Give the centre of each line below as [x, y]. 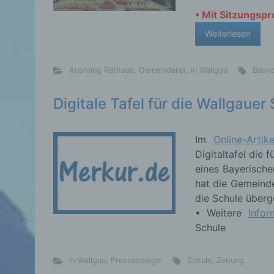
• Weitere [222, 213]
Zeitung [231, 261]
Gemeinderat [162, 70]
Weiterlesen [228, 34]
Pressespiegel [136, 261]
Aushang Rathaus [101, 70]
